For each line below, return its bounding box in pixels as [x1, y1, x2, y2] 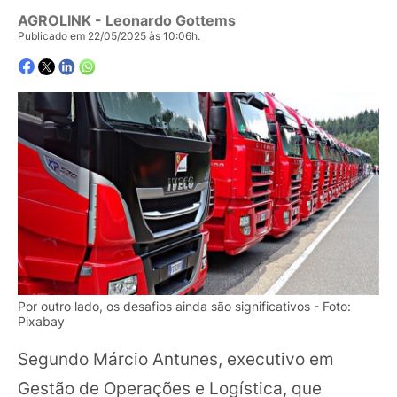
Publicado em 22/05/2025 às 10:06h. [18, 29, 200, 43]
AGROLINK [18, 12, 91, 30]
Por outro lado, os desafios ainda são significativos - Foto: [18, 299, 351, 314]
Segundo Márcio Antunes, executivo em [18, 348, 334, 370]
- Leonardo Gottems [91, 12, 236, 30]
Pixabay [18, 314, 65, 329]
